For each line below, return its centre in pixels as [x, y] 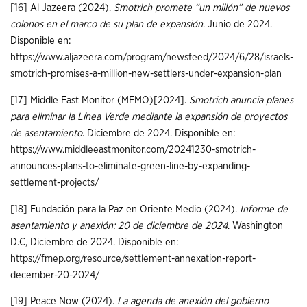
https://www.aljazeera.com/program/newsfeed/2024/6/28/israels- [152, 58]
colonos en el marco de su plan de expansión [107, 25]
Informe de [264, 209]
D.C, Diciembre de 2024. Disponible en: [94, 242]
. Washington [255, 225]
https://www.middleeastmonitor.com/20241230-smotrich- [133, 149]
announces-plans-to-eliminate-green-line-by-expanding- [130, 166]
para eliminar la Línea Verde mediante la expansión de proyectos [149, 116]
